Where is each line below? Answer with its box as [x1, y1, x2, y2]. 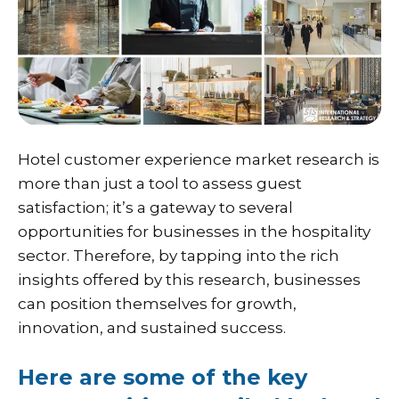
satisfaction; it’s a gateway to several [18, 198, 293, 216]
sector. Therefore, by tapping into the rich [18, 246, 339, 265]
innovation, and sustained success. [18, 318, 286, 337]
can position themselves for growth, [18, 294, 297, 313]
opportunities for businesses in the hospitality [18, 222, 370, 240]
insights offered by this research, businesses [18, 270, 361, 289]
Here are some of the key [18, 364, 307, 391]
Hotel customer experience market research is [18, 150, 379, 168]
